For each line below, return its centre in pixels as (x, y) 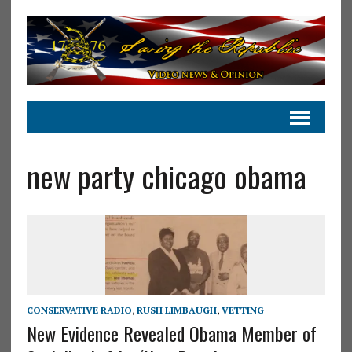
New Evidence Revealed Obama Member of (171, 333)
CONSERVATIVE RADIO (79, 310)
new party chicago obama (166, 176)
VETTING (242, 310)
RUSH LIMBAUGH (176, 310)
